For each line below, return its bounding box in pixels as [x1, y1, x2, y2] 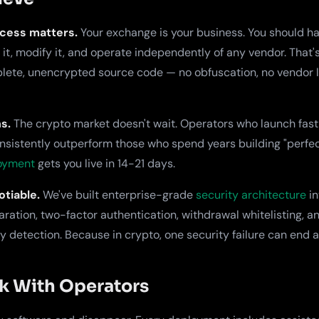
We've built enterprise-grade [40, 187, 196, 202]
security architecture [196, 187, 306, 202]
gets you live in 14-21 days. [35, 156, 175, 171]
